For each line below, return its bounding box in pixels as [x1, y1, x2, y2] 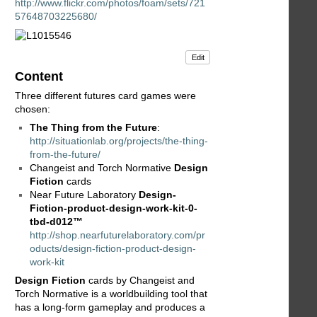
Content [15, 69, 63, 84]
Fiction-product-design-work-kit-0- [30, 202, 197, 214]
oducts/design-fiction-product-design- [30, 242, 196, 254]
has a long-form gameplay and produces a [15, 301, 205, 313]
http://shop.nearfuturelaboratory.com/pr [30, 229, 205, 241]
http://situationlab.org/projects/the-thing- [30, 134, 208, 146]
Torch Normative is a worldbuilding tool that [15, 287, 207, 299]
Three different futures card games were [15, 89, 196, 101]
